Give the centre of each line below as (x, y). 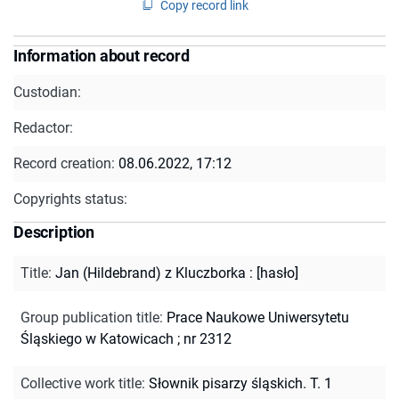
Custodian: (47, 92)
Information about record (102, 55)
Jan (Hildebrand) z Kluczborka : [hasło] (177, 273)
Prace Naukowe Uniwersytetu (258, 317)
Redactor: (43, 127)
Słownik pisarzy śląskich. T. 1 (240, 383)
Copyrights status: (70, 199)
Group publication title (90, 317)
